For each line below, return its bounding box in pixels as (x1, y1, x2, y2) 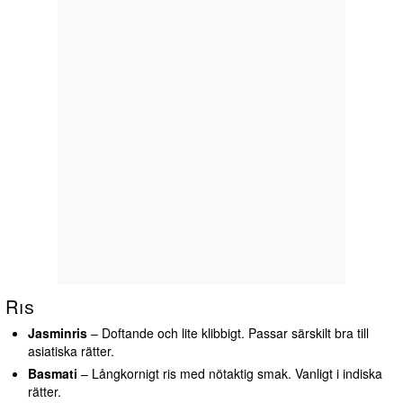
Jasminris (28, 324, 87, 343)
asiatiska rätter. (28, 342, 114, 361)
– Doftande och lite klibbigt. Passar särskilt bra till (87, 324, 369, 343)
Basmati (28, 364, 77, 383)
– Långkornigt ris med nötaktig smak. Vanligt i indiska (77, 364, 382, 383)
